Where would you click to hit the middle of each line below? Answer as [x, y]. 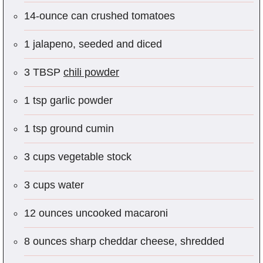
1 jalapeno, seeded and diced [93, 44]
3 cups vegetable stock [78, 157]
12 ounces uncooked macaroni [96, 213]
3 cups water [54, 185]
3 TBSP [44, 73]
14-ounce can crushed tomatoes [100, 16]
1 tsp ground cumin [69, 129]
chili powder [91, 73]
